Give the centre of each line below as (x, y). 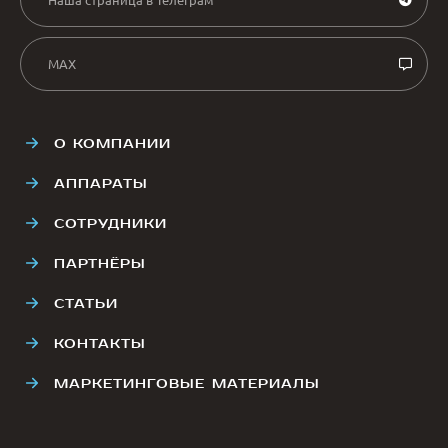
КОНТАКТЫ (100, 343)
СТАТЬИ (86, 303)
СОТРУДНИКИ (111, 223)
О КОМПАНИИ (113, 143)
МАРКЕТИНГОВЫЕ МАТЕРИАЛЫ (187, 383)
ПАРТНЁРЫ (100, 263)
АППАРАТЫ (101, 183)
